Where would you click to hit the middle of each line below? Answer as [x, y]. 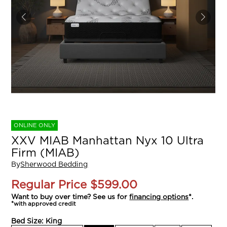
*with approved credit [44, 204]
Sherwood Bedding [54, 165]
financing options [159, 197]
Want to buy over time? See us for [70, 197]
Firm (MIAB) [46, 153]
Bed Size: [29, 221]
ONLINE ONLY [35, 125]
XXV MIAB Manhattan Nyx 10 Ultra [108, 141]
